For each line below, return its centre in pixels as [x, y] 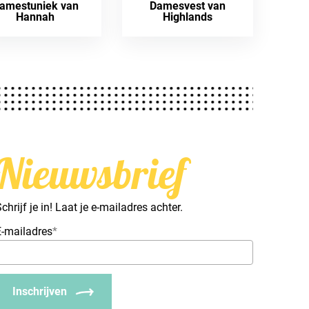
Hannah [36, 17]
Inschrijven [40, 291]
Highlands [188, 17]
